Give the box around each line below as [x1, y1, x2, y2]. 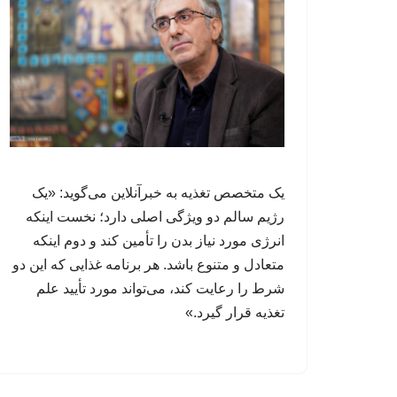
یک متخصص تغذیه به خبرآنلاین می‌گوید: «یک [32, 184, 284, 200]
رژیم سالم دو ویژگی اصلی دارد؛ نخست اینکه [26, 208, 284, 224]
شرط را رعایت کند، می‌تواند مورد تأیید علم [36, 280, 284, 296]
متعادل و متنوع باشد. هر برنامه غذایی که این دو [12, 256, 284, 272]
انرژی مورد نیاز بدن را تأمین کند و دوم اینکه [33, 232, 284, 248]
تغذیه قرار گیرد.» [185, 304, 284, 320]
